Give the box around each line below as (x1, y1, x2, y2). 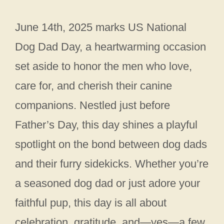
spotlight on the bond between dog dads (15, 138, 207, 151)
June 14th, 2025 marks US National (15, 21, 186, 34)
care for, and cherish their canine (15, 79, 172, 92)
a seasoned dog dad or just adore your (15, 177, 200, 190)
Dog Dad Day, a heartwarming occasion (15, 40, 206, 53)
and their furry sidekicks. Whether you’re (15, 157, 208, 170)
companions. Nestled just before (15, 99, 170, 112)
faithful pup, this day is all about (15, 196, 166, 209)
